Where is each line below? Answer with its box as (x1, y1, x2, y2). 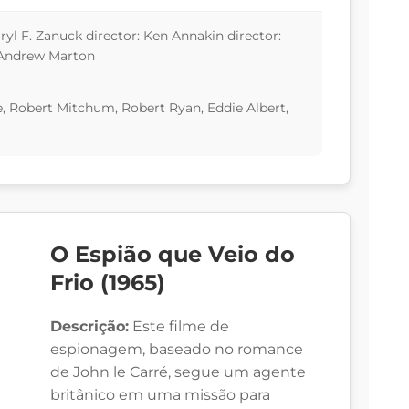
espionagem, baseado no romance (50, 341, 303, 359)
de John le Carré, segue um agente (50, 363, 306, 382)
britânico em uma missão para (50, 386, 270, 404)
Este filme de (129, 318, 229, 336)
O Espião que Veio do (50, 241, 295, 268)
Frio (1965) (50, 269, 165, 297)
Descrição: (50, 318, 129, 336)
